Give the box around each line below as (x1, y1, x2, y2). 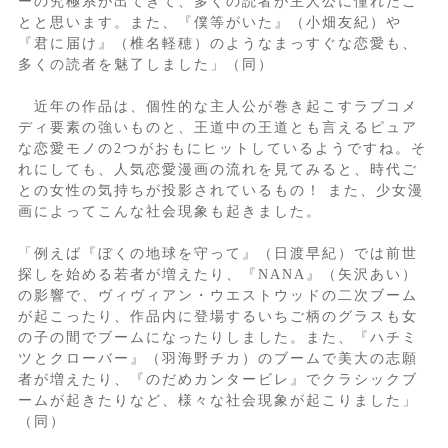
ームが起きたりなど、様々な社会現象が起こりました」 (17, 393, 418, 409)
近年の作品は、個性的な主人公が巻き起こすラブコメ (17, 99, 418, 115)
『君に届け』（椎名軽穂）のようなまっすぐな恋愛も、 (17, 36, 418, 52)
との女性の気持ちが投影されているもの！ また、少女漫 (17, 183, 424, 199)
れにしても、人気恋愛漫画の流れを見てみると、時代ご (17, 162, 418, 178)
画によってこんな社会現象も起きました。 (17, 204, 322, 220)
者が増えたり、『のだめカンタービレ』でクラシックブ (17, 372, 418, 388)
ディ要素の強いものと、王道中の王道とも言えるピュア (17, 120, 418, 136)
